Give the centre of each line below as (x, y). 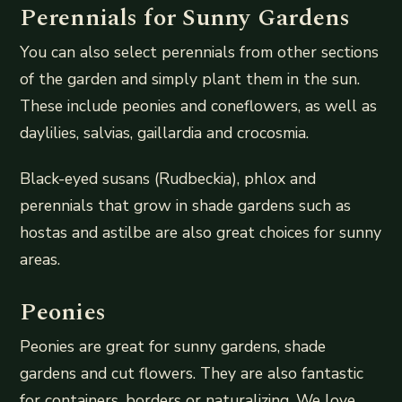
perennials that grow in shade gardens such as (186, 206)
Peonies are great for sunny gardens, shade (173, 347)
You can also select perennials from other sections (200, 52)
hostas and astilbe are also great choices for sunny (201, 233)
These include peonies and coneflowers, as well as (199, 105)
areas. (40, 260)
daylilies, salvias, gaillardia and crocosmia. (165, 132)
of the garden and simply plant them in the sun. (190, 79)
